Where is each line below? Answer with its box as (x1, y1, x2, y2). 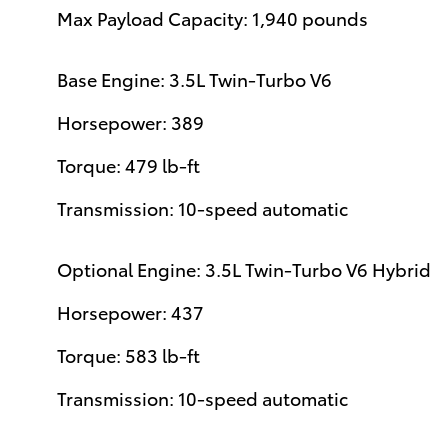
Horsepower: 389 (57, 108, 204, 134)
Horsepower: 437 (57, 298, 204, 324)
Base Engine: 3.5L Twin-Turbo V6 (57, 65, 332, 91)
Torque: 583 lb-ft (57, 341, 200, 367)
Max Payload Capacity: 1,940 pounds (57, 4, 368, 30)
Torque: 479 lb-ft (57, 151, 200, 177)
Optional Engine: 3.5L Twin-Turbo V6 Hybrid (57, 255, 431, 281)
